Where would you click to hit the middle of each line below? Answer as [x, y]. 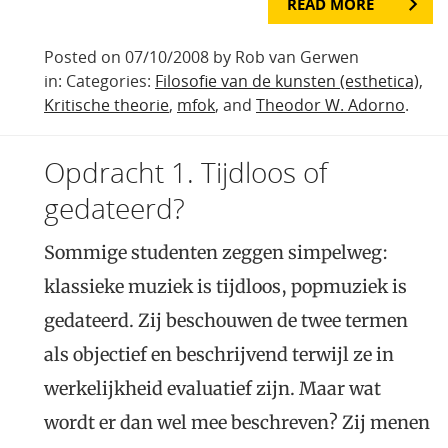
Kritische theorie [106, 104]
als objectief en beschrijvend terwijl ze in [219, 354]
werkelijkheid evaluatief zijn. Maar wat [212, 388]
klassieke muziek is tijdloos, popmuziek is [225, 286]
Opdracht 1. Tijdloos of [185, 171]
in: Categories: [99, 80]
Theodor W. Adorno [330, 104]
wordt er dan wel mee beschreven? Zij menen [237, 422]
